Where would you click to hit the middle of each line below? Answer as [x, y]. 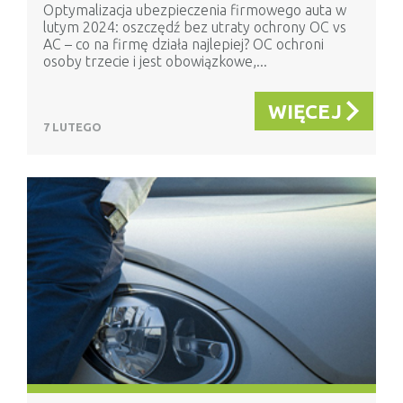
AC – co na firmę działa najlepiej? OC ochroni [184, 45]
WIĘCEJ [305, 112]
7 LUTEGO [72, 127]
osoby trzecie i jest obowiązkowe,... [155, 62]
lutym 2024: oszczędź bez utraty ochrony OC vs [195, 27]
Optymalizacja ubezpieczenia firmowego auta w [195, 10]
